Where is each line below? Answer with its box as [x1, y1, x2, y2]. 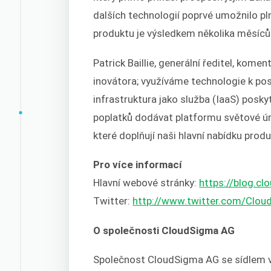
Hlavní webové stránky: [93, 177, 200, 189]
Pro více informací [93, 158, 183, 171]
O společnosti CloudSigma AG [93, 224, 235, 237]
